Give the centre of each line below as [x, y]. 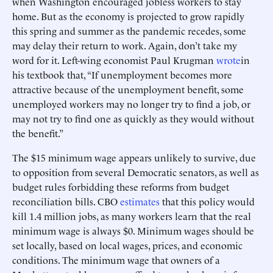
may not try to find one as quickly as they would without [133, 118]
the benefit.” [38, 133]
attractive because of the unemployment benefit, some [128, 89]
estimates [140, 201]
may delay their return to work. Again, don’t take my [125, 45]
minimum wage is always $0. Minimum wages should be [133, 230]
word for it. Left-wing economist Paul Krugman [114, 60]
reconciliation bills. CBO [66, 201]
